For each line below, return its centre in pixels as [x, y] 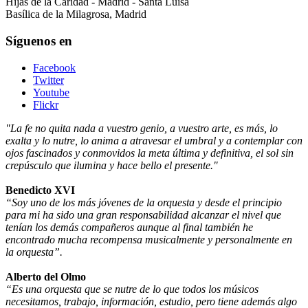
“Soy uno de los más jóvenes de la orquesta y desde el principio [144, 202]
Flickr [46, 104]
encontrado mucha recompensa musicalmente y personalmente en [149, 239]
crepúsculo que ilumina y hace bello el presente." [112, 165]
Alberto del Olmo [46, 276]
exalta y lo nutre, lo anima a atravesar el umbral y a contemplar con [154, 140]
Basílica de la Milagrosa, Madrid [76, 14]
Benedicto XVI [40, 190]
